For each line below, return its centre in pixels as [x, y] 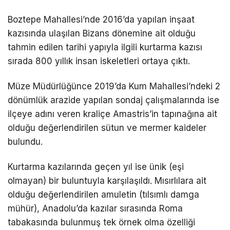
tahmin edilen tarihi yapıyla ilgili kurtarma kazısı [105, 47]
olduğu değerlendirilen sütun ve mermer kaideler [107, 128]
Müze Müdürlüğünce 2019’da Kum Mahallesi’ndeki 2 [114, 86]
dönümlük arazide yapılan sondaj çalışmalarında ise [113, 100]
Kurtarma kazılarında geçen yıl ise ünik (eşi [96, 167]
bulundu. [25, 142]
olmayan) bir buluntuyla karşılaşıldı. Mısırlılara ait [107, 181]
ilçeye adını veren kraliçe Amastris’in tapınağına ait [112, 114]
